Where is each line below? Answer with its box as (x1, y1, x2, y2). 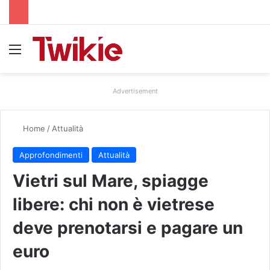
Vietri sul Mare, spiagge (13, 170, 209, 191)
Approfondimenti (19, 149, 83, 160)
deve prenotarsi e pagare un (13, 217, 243, 238)
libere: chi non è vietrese (13, 193, 215, 215)
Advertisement (112, 86, 158, 95)
